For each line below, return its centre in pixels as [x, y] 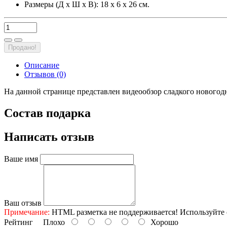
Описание [42, 65]
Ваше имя [21, 159]
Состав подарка [47, 113]
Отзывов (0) [45, 74]
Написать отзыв [49, 137]
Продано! [22, 48]
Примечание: [27, 212]
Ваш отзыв [23, 203]
